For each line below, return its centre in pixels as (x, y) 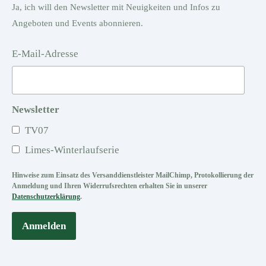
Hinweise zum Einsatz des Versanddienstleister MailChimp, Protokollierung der (133, 175)
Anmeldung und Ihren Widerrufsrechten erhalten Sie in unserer (110, 186)
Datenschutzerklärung (46, 197)
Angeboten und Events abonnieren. (77, 23)
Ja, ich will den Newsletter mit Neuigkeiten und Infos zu (116, 7)
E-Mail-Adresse (45, 54)
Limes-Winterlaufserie (71, 150)
